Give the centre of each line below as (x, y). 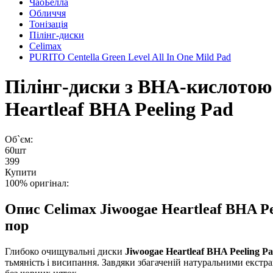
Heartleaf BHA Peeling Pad (119, 109)
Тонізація (48, 24)
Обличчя (48, 13)
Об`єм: (19, 139)
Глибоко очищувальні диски (65, 251)
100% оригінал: (37, 183)
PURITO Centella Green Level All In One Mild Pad (130, 57)
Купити (21, 172)
